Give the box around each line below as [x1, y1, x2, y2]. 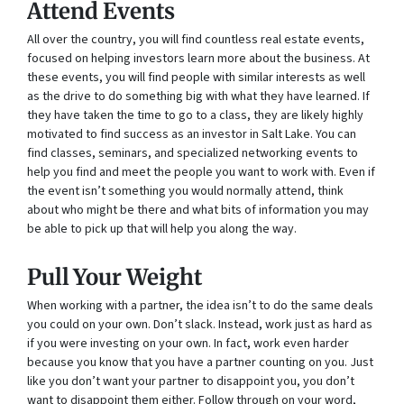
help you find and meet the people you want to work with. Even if [27, 162, 375, 181]
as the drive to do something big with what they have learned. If [27, 87, 370, 106]
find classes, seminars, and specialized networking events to [27, 143, 358, 162]
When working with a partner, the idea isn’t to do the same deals [27, 296, 373, 315]
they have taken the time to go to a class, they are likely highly [27, 106, 363, 124]
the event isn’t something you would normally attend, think [27, 181, 344, 200]
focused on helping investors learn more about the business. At [27, 49, 370, 68]
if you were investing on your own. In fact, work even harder [27, 334, 349, 353]
